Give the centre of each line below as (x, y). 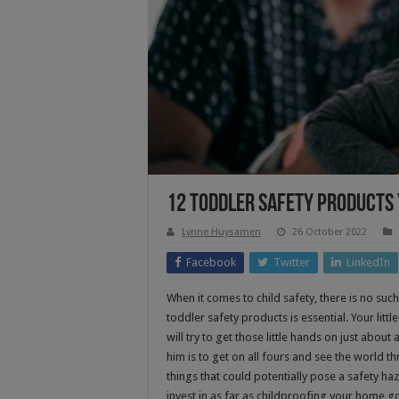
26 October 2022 (330, 232)
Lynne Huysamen (221, 232)
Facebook (211, 262)
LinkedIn (368, 262)
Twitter (292, 262)
